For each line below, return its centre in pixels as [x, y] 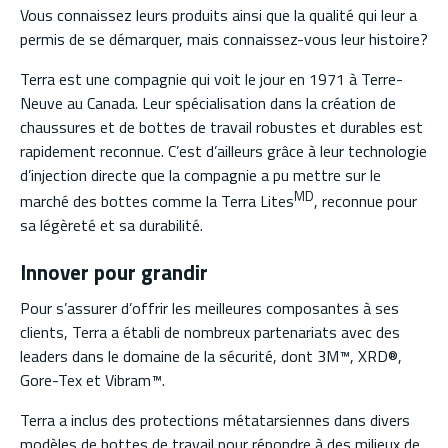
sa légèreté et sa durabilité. [111, 224]
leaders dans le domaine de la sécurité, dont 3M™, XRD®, [211, 356]
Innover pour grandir [114, 271]
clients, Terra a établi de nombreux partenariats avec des [210, 332]
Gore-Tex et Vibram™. [92, 380]
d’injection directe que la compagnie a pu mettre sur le [200, 174]
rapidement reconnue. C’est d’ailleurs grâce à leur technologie [223, 150]
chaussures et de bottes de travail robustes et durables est [221, 126]
